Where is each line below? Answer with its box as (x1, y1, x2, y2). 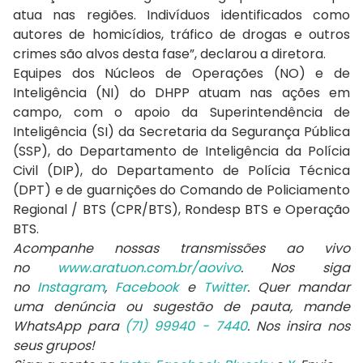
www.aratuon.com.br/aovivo (57, 258, 241, 278)
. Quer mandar (246, 278, 351, 297)
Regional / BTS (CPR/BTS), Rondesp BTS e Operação (13, 200, 350, 220)
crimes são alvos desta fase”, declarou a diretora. (13, 45, 326, 64)
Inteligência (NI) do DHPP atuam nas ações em (13, 83, 350, 103)
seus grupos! (13, 336, 95, 356)
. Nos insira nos (246, 317, 350, 336)
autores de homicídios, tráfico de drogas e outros (13, 25, 350, 45)
